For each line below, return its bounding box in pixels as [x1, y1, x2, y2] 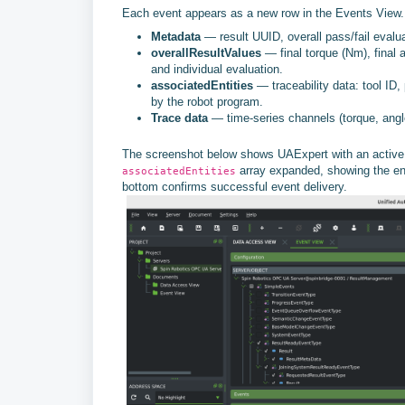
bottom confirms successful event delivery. [122, 180, 347, 193]
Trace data [151, 111, 208, 125]
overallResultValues [151, 46, 261, 60]
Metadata [151, 30, 201, 43]
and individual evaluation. [151, 62, 283, 76]
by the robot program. [151, 95, 263, 108]
